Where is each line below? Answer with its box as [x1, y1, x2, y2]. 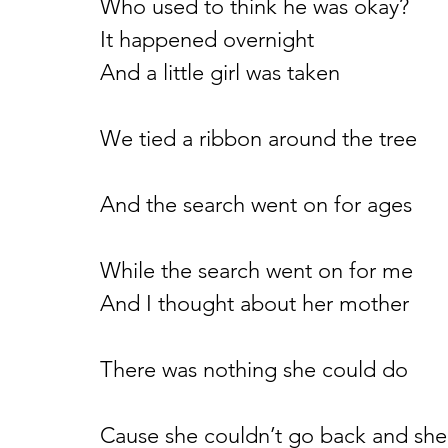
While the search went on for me [100, 257, 413, 284]
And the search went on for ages [100, 191, 412, 218]
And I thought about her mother [100, 290, 409, 317]
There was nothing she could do [100, 356, 408, 383]
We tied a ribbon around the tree [100, 125, 417, 152]
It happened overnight [100, 26, 314, 53]
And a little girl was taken [100, 59, 340, 86]
